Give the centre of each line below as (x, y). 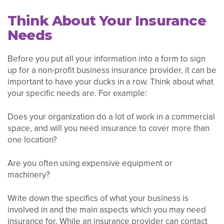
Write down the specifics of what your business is (98, 198)
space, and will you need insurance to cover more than (108, 128)
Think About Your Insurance (107, 20)
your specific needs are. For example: (77, 93)
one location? (32, 140)
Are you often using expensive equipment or (90, 163)
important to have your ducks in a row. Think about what (110, 82)
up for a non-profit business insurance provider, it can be (112, 70)
